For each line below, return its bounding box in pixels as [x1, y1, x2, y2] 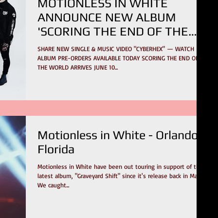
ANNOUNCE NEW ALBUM [37, 10, 176, 24]
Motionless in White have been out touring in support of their [37, 163, 206, 171]
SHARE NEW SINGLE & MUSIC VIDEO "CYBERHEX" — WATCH [37, 45, 194, 53]
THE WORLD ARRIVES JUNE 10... [37, 63, 118, 71]
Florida [37, 142, 74, 157]
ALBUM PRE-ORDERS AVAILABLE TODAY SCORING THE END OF [37, 54, 142, 62]
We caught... [37, 181, 69, 189]
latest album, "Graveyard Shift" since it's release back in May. [37, 172, 201, 180]
